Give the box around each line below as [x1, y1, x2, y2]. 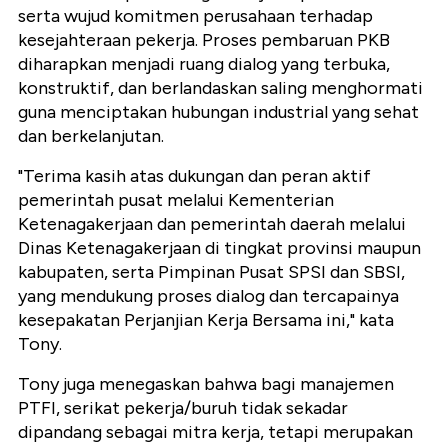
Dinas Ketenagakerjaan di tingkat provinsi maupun [18, 236, 421, 259]
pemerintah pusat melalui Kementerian [18, 188, 334, 211]
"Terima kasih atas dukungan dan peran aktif [18, 164, 371, 187]
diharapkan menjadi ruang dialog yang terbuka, [18, 52, 390, 75]
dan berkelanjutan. [18, 124, 164, 147]
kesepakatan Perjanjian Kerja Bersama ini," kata [18, 308, 394, 331]
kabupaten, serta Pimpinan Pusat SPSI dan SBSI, [18, 260, 405, 283]
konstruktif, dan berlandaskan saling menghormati [18, 76, 423, 99]
